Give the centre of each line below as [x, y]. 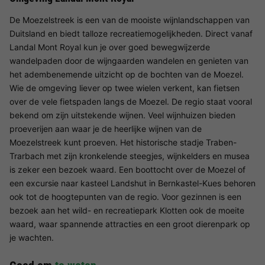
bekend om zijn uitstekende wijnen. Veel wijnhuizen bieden [122, 115]
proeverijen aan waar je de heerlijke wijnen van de [106, 129]
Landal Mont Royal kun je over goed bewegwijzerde [110, 47]
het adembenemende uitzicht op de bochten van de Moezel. [127, 75]
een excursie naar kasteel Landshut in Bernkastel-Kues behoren [132, 183]
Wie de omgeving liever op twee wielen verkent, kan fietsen [125, 88]
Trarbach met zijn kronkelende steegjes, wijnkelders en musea [130, 156]
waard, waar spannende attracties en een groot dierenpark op [130, 224]
